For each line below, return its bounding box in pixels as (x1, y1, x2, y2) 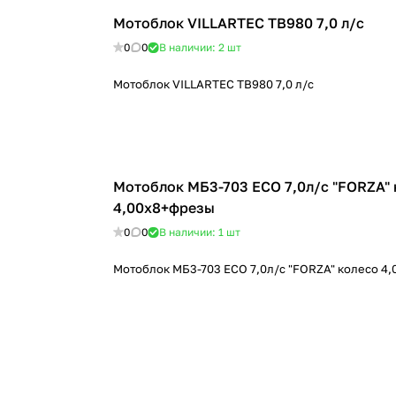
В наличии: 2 (159, 41, 227, 54)
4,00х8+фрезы (113, 199, 215, 217)
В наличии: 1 (159, 225, 226, 239)
